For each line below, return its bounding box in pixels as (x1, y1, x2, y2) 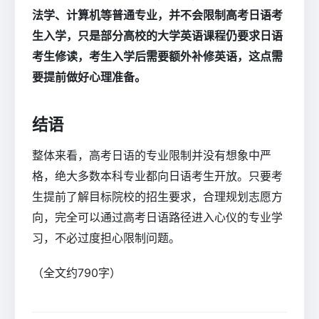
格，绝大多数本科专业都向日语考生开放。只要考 (32, 168, 283, 183)
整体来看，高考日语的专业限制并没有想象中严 (32, 147, 271, 162)
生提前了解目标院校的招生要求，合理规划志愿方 (32, 189, 283, 204)
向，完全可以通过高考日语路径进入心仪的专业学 (32, 209, 283, 224)
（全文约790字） (32, 265, 121, 280)
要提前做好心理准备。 (32, 70, 146, 85)
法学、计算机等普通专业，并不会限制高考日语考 (32, 8, 283, 23)
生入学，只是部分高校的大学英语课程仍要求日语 (32, 28, 283, 43)
